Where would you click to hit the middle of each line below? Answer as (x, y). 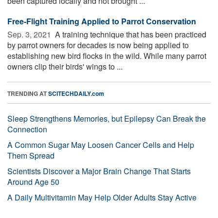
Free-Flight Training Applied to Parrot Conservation (102, 21)
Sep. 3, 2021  (30, 34)
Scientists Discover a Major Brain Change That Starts (99, 171)
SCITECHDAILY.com (76, 93)
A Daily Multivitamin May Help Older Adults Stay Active (102, 197)
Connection (27, 129)
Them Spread (31, 155)
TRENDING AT (28, 93)
